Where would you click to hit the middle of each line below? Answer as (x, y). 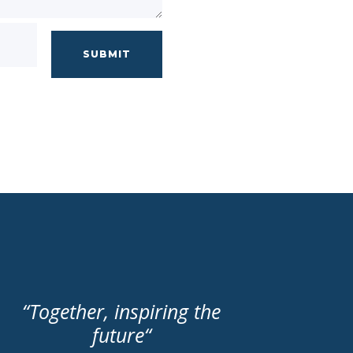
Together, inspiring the (125, 312)
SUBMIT (107, 54)
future (118, 335)
